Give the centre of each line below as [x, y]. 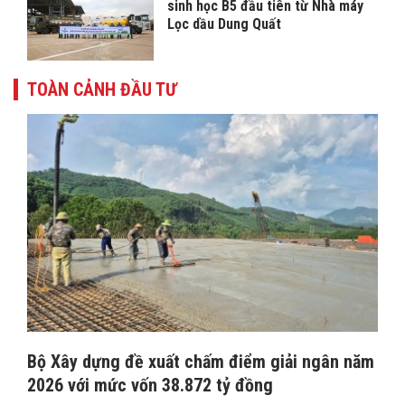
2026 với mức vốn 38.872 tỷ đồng [150, 385]
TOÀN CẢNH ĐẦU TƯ [102, 90]
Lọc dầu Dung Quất [224, 24]
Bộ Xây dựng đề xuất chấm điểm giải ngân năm [201, 361]
